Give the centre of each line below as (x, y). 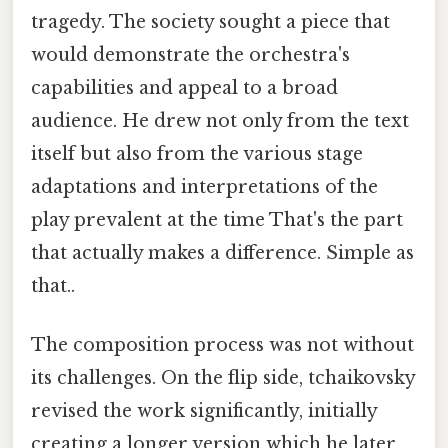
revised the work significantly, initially (204, 411)
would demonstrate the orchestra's (190, 54)
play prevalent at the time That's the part (217, 219)
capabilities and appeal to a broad (184, 87)
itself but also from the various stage (197, 153)
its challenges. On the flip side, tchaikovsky (223, 378)
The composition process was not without (222, 345)
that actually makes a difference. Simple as (222, 252)
